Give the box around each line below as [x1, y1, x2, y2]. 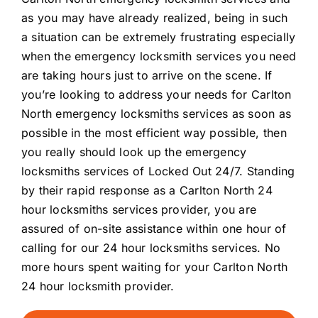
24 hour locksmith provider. [21, 279, 175, 293]
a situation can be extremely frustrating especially [21, 30, 296, 44]
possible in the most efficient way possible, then [21, 126, 287, 140]
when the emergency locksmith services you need [21, 49, 297, 63]
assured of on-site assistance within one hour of [21, 221, 287, 236]
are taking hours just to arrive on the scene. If [21, 68, 273, 82]
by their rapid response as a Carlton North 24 [21, 183, 273, 197]
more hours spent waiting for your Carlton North [21, 260, 288, 274]
